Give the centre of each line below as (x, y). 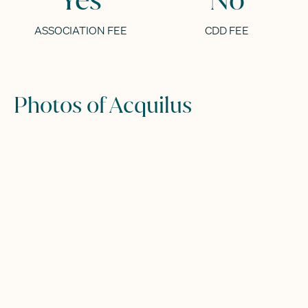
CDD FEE (227, 31)
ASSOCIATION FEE (81, 31)
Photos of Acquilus (102, 105)
